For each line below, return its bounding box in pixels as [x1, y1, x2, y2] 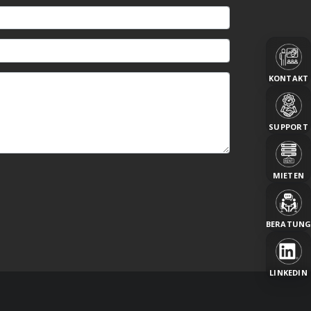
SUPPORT [269, 121, 308, 132]
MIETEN [272, 169, 305, 180]
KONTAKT [268, 72, 309, 83]
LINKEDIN [269, 267, 308, 278]
